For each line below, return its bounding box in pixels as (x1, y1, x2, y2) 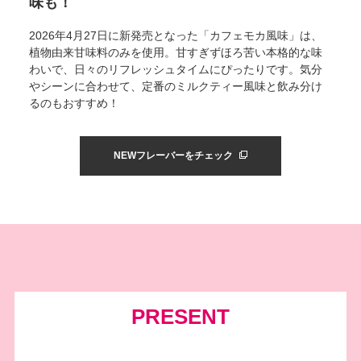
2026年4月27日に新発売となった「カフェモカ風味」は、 (29, 29, 322, 42)
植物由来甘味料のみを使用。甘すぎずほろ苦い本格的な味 (29, 46, 322, 59)
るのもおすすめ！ (29, 97, 119, 110)
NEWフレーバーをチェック (114, 150, 235, 161)
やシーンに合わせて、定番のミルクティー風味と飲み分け (29, 80, 322, 93)
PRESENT (131, 305, 230, 329)
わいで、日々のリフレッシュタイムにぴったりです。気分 (29, 63, 322, 76)
